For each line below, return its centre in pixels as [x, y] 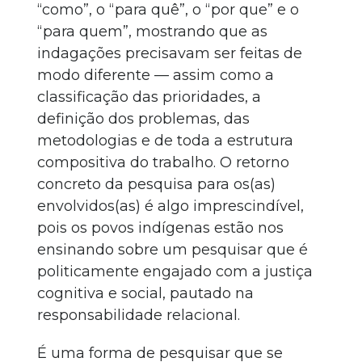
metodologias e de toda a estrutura [165, 141]
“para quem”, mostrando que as [152, 32]
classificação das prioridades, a [149, 97]
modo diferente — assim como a [156, 75]
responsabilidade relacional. [139, 315]
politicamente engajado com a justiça [175, 271]
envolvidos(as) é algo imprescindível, [170, 206]
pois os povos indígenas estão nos [160, 228]
